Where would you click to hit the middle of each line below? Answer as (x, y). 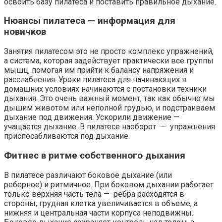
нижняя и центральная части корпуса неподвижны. (99, 213)
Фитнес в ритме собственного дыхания (95, 155)
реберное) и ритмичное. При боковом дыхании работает (109, 184)
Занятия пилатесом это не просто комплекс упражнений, (109, 52)
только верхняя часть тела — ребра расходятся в (94, 194)
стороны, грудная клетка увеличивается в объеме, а (101, 203)
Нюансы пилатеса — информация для (90, 21)
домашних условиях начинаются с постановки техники (105, 89)
